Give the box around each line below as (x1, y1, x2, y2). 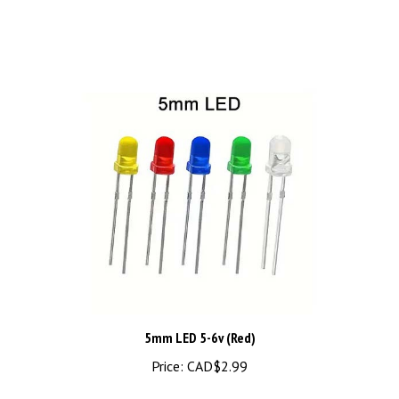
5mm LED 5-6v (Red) (143, 309, 256, 328)
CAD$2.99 (183, 338, 248, 356)
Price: (151, 338, 183, 356)
